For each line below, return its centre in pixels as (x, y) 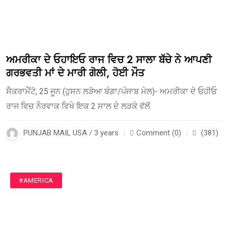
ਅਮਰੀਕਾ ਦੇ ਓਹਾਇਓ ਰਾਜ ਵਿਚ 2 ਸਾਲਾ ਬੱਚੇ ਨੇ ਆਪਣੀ (109, 60)
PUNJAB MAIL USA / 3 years (71, 133)
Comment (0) (159, 133)
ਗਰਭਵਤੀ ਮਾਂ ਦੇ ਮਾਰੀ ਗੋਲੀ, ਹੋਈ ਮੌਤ (75, 73)
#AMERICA (36, 181)
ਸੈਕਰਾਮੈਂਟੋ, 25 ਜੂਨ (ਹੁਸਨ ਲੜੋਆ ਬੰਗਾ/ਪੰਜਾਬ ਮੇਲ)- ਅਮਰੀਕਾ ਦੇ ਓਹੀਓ (111, 92)
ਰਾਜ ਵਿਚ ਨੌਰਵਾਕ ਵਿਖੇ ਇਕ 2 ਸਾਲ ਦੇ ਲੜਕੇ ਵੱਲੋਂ (78, 106)
